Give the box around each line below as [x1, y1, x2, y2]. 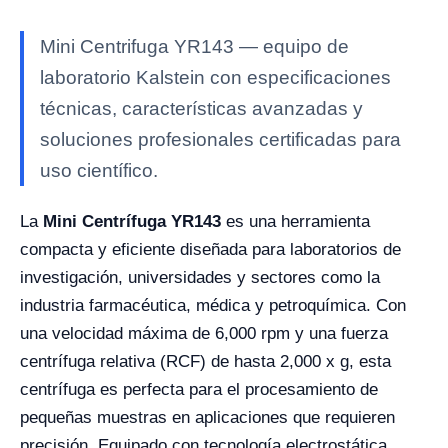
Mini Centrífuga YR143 [38, 212, 221, 232]
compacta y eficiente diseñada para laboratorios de [20, 240, 401, 260]
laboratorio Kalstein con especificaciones [40, 67, 391, 89]
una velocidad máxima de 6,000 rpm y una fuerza [20, 324, 388, 344]
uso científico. [40, 160, 158, 182]
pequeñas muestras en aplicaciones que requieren [20, 408, 395, 428]
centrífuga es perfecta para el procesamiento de [20, 380, 378, 400]
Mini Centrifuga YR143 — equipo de [40, 36, 349, 58]
